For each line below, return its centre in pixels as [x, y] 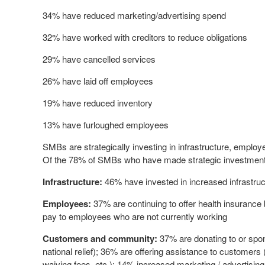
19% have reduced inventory [98, 103]
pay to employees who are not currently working [135, 216]
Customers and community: [100, 238]
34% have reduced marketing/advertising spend [134, 15]
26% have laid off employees [98, 81]
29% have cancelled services [99, 59]
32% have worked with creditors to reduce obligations [145, 37]
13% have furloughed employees [106, 125]
